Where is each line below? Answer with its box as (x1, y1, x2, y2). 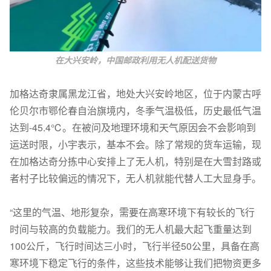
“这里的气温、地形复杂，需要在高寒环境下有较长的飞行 (10, 204, 255, 219)
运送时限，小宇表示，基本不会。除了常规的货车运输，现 (10, 137, 261, 151)
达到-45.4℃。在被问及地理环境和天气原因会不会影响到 (10, 120, 256, 134)
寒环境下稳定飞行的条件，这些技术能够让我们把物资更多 (10, 255, 261, 270)
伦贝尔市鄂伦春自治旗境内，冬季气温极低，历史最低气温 (10, 103, 261, 117)
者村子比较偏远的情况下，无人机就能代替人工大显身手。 (10, 171, 261, 185)
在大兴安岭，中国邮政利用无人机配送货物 (55, 53, 216, 66)
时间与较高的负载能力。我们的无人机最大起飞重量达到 (10, 221, 252, 236)
